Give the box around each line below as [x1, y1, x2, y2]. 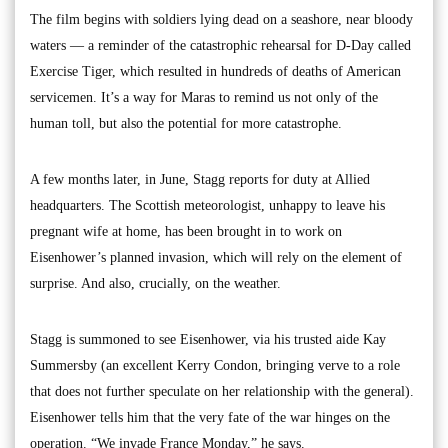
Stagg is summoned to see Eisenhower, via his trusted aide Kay [30, 331, 386, 347]
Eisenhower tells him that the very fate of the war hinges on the [30, 409, 390, 425]
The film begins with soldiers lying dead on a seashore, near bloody [30, 11, 413, 27]
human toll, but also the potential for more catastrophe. [30, 115, 342, 131]
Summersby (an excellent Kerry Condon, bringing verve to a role [30, 357, 400, 373]
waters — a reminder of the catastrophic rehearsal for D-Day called [30, 37, 411, 53]
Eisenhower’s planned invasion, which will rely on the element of [30, 249, 402, 265]
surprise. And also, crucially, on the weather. [30, 275, 281, 291]
